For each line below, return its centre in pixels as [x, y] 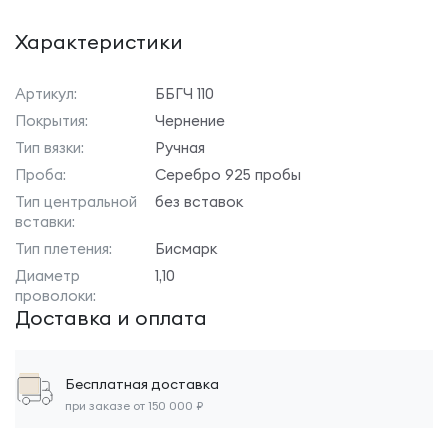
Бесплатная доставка [142, 384]
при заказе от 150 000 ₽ [134, 405]
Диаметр [47, 275]
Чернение [190, 120]
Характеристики [99, 41]
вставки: [45, 221]
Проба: [40, 174]
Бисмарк [186, 248]
